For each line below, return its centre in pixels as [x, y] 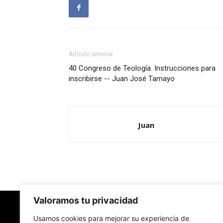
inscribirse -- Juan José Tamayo [122, 79]
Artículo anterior [91, 54]
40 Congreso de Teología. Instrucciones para [142, 68]
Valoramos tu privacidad [86, 200]
